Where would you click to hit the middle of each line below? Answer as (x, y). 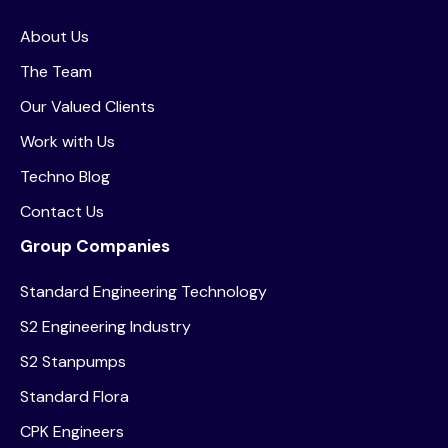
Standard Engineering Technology (143, 291)
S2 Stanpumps (73, 361)
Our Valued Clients (87, 106)
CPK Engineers (72, 431)
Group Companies (95, 245)
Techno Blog (65, 176)
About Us (54, 36)
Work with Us (67, 141)
